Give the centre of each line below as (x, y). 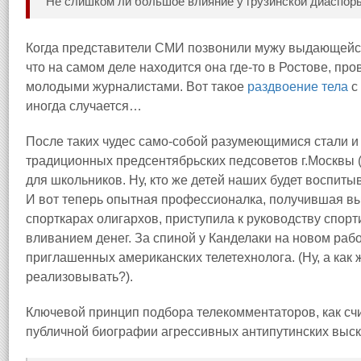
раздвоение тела (298, 87)
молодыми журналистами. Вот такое (137, 87)
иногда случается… (84, 106)
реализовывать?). (79, 277)
